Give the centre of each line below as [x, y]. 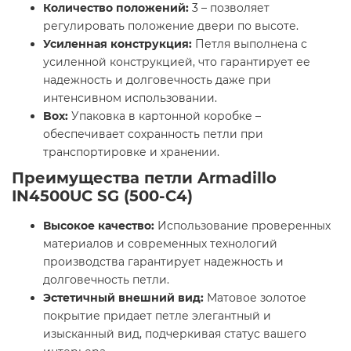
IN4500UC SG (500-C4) [102, 196]
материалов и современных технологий [160, 244]
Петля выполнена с [250, 44]
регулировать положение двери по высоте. [171, 26]
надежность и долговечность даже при [157, 80]
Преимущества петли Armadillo [144, 178]
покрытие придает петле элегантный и [157, 316]
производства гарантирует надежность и [163, 262]
